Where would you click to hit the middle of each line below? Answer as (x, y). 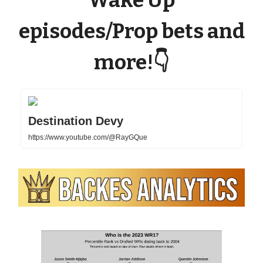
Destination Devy (76, 121)
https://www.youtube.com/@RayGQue (88, 138)
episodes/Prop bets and (131, 31)
